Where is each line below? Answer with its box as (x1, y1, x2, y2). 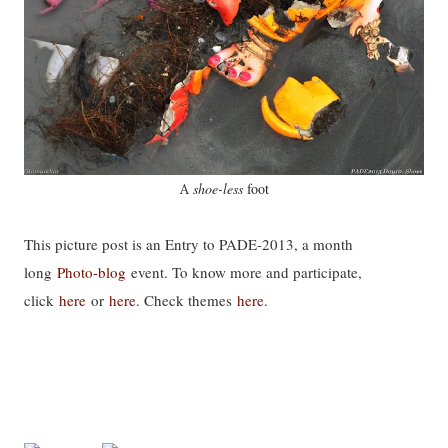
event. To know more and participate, (126, 262, 362, 282)
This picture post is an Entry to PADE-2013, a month (24, 234, 353, 254)
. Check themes (136, 290, 237, 310)
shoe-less (192, 179, 243, 198)
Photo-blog (57, 262, 126, 282)
